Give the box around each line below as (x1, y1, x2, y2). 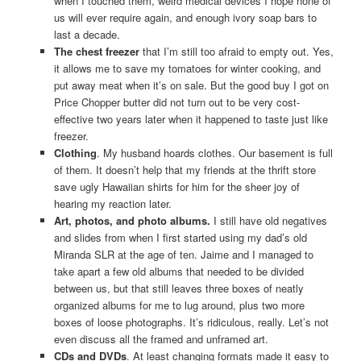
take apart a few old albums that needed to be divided (53, 263, 304, 279)
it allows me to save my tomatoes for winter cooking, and (53, 60, 321, 76)
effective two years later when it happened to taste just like (53, 110, 328, 127)
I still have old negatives (210, 212, 327, 228)
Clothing (53, 144, 97, 160)
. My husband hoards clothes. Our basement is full (96, 144, 333, 160)
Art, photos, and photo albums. (53, 212, 210, 228)
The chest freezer (53, 43, 139, 59)
